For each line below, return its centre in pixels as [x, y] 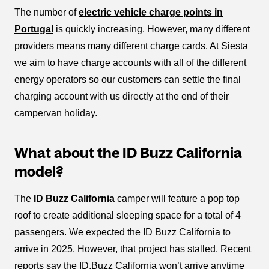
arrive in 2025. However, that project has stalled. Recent [133, 249]
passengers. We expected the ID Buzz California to [122, 232]
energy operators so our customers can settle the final [128, 80]
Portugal [34, 29]
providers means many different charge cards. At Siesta [131, 46]
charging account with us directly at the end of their [122, 97]
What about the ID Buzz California [128, 153]
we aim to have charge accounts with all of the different [130, 63]
